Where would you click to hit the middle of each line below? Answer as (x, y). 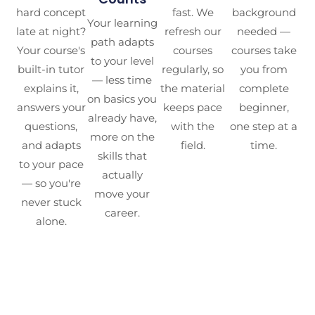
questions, (51, 127)
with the (193, 127)
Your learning (122, 23)
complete (264, 89)
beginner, (264, 108)
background (264, 13)
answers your (51, 108)
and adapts (51, 146)
